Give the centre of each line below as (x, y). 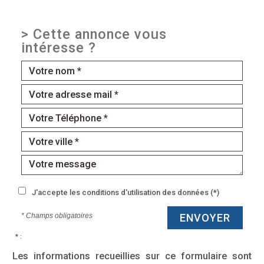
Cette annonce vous (100, 34)
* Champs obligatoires (57, 216)
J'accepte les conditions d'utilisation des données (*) (126, 193)
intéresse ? (59, 48)
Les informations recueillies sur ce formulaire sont (132, 256)
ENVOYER (205, 218)
